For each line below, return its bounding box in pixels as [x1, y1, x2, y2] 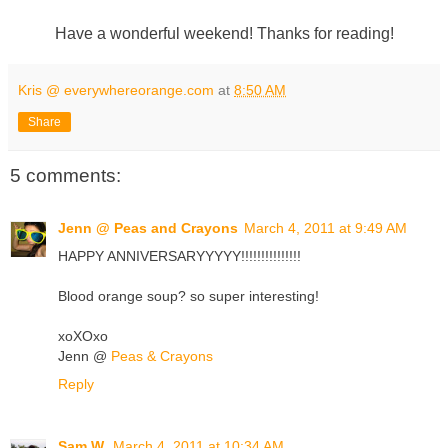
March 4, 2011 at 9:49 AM [244, 219, 407, 236]
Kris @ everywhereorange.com [18, 82, 214, 99]
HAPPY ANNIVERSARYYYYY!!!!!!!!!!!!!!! [58, 247, 301, 264]
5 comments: [10, 165, 121, 187]
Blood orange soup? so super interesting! [58, 287, 319, 304]
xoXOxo [58, 327, 108, 344]
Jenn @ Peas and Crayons [58, 219, 238, 236]
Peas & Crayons [111, 347, 213, 364]
